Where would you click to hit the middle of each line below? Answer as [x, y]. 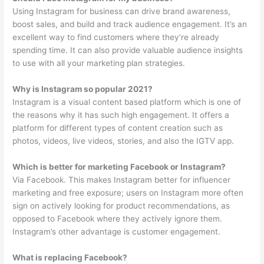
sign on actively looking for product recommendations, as [121, 206]
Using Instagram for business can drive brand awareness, [122, 11]
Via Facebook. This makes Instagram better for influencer [122, 180]
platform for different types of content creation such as [118, 128]
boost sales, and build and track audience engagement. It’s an [130, 24]
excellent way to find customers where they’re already [116, 37]
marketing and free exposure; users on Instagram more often [128, 193]
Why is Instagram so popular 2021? [83, 89]
